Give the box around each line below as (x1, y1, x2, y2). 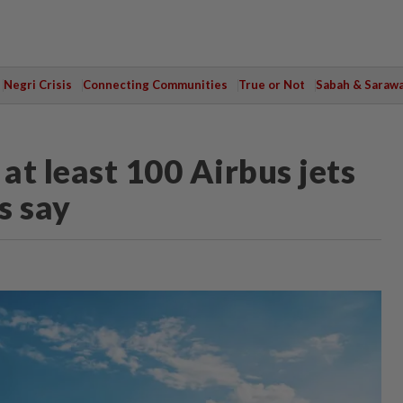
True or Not (237, 77, 305, 92)
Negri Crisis (3, 77, 72, 92)
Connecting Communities (82, 77, 228, 92)
